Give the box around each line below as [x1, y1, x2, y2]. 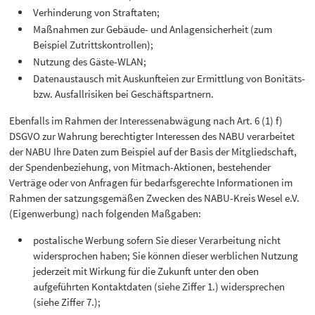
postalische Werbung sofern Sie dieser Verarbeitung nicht [33, 233, 281, 247]
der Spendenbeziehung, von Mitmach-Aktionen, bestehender [9, 160, 271, 174]
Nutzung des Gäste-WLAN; [33, 55, 147, 69]
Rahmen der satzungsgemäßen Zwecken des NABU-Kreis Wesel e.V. [9, 191, 300, 205]
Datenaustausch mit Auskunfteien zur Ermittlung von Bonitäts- [33, 72, 306, 86]
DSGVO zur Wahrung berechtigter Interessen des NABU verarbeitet [9, 129, 295, 143]
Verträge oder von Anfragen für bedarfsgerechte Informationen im [9, 176, 293, 190]
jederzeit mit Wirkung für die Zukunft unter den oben [33, 264, 259, 278]
